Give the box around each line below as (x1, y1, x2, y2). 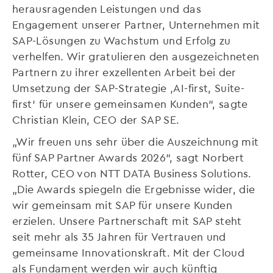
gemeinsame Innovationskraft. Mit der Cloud (12, 246, 245, 258)
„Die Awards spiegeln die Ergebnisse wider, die (12, 182, 255, 195)
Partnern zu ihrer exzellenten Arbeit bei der (12, 65, 236, 78)
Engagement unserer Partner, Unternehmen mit (12, 18, 260, 30)
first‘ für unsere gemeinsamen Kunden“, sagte (12, 97, 248, 110)
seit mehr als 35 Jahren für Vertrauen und (12, 230, 226, 243)
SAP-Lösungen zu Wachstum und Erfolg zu (12, 34, 231, 46)
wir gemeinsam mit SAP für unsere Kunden (12, 198, 233, 211)
